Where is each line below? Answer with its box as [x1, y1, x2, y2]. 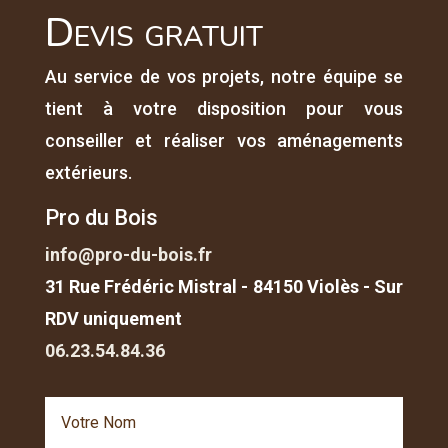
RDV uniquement [44, 307, 182, 329]
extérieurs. [44, 161, 132, 183]
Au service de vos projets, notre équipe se [44, 65, 404, 87]
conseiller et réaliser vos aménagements [44, 129, 404, 151]
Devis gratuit [44, 5, 263, 60]
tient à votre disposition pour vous [44, 97, 404, 119]
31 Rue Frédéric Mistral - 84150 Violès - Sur [44, 275, 404, 297]
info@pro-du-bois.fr [44, 243, 212, 265]
